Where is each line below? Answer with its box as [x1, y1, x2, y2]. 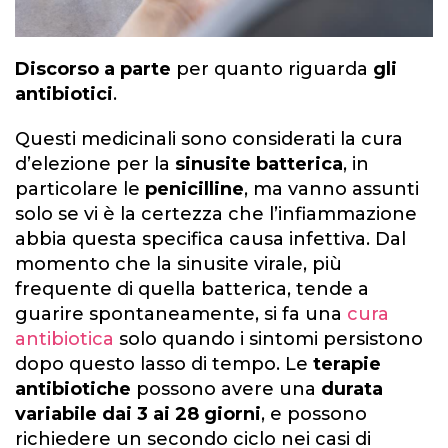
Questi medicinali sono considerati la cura [15, 127, 403, 150]
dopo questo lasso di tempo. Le [15, 352, 313, 375]
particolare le [15, 177, 145, 200]
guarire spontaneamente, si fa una [15, 302, 347, 325]
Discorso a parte [15, 57, 171, 80]
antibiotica [15, 327, 114, 350]
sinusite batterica [170, 152, 343, 175]
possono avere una [131, 377, 321, 400]
